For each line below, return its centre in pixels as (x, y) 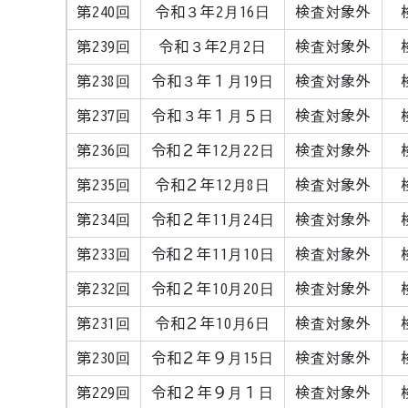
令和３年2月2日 (213, 46)
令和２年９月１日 (213, 393)
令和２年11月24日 (213, 219)
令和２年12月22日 (213, 150)
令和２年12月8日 (213, 185)
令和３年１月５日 (213, 116)
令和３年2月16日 (213, 12)
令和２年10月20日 (213, 289)
